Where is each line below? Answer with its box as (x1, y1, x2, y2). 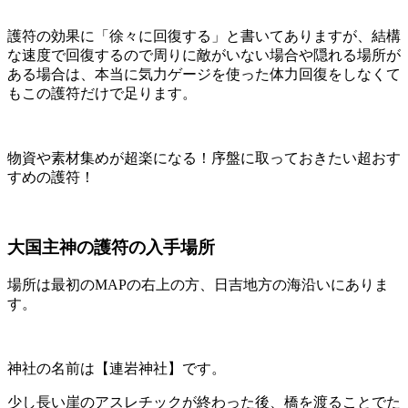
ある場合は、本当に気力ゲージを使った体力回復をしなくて (7, 66, 401, 82)
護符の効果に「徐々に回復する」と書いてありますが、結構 (7, 27, 401, 44)
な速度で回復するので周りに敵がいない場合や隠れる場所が (7, 46, 401, 63)
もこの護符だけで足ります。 (7, 85, 197, 101)
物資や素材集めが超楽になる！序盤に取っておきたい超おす (7, 149, 401, 166)
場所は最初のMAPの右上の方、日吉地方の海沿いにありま (7, 277, 389, 293)
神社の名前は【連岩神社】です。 (7, 361, 226, 377)
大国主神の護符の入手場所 (7, 237, 215, 257)
